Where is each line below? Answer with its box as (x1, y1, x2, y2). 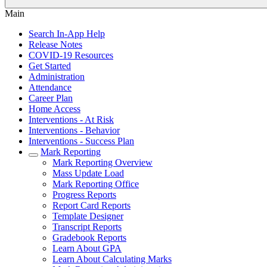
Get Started (29, 61, 71, 71)
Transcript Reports (52, 222, 122, 232)
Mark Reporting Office (52, 179, 139, 189)
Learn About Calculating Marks (52, 254, 172, 264)
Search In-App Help (29, 29, 105, 39)
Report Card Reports (52, 200, 131, 210)
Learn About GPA (52, 243, 122, 253)
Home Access (29, 104, 80, 114)
